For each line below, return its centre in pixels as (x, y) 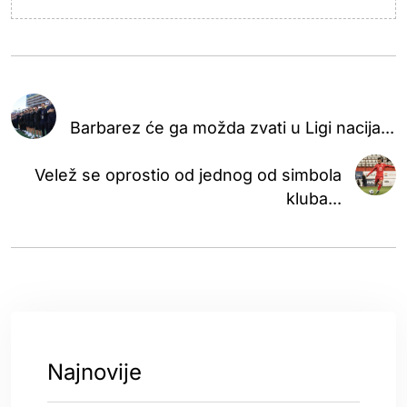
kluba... (313, 198)
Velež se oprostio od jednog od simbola (188, 174)
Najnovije (94, 372)
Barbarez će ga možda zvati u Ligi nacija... (232, 127)
